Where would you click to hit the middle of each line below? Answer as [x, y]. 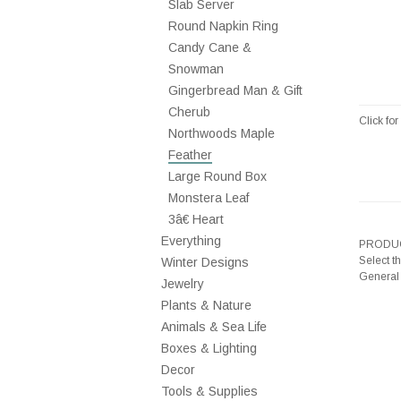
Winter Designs [205, 262]
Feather [190, 155]
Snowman [196, 69]
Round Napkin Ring [223, 26]
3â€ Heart [196, 219]
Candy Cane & [210, 47]
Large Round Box [218, 176]
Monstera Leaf [209, 198]
